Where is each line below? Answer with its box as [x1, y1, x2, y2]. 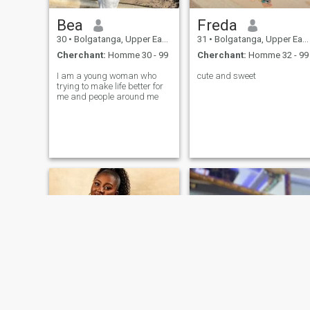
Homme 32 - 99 [246, 49, 309, 60]
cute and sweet [197, 70, 256, 81]
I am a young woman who [56, 70, 156, 81]
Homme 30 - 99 [105, 49, 168, 60]
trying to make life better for [56, 80, 163, 91]
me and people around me [56, 91, 158, 102]
